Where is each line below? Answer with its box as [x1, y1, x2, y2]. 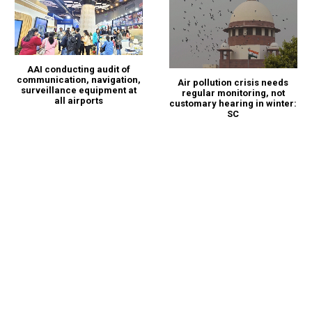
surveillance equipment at [21, 85, 137, 96]
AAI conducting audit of [27, 64, 131, 75]
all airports [54, 95, 104, 107]
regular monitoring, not [181, 87, 285, 98]
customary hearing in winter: [169, 97, 297, 109]
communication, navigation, [17, 75, 141, 86]
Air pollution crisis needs [178, 77, 289, 88]
